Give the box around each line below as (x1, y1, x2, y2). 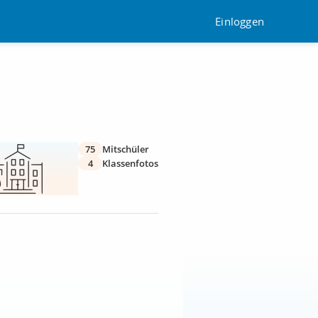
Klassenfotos (102, 157, 158, 170)
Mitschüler (102, 143, 149, 155)
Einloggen (215, 13, 264, 28)
